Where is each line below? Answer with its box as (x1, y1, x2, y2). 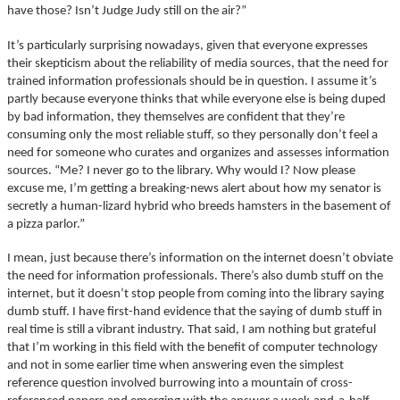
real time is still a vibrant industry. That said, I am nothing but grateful (7, 322, 376, 337)
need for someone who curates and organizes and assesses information (7, 146, 389, 160)
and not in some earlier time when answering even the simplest (7, 358, 344, 372)
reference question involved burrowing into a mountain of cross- (7, 376, 353, 390)
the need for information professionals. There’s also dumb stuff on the (7, 269, 383, 283)
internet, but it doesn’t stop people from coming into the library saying (7, 287, 384, 301)
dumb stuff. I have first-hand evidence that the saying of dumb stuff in (7, 304, 382, 319)
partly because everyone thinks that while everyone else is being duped (7, 92, 386, 106)
